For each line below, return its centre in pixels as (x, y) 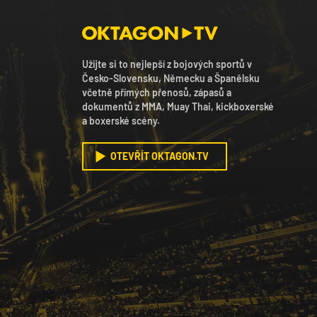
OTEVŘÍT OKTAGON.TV (160, 156)
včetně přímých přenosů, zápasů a (157, 93)
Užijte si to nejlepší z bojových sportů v (167, 64)
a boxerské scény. (121, 121)
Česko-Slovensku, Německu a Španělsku (171, 79)
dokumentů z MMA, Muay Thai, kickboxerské (178, 107)
